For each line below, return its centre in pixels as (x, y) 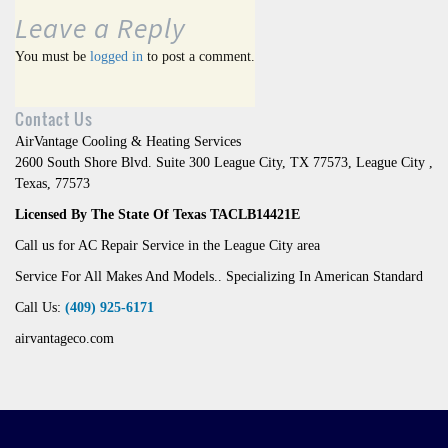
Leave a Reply (100, 28)
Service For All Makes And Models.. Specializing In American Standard (219, 277)
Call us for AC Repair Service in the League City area (167, 246)
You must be (52, 57)
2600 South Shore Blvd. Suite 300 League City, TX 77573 (181, 163)
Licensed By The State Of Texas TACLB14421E (157, 215)
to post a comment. (199, 57)
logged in (116, 57)
